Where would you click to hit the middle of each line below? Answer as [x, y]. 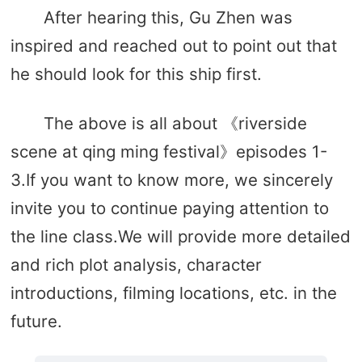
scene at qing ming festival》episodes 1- [168, 151]
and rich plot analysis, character [136, 264]
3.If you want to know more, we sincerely [171, 179]
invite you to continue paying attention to [169, 208]
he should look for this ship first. [136, 74]
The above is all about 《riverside [175, 123]
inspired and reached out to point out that [173, 46]
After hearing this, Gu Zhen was [168, 18]
